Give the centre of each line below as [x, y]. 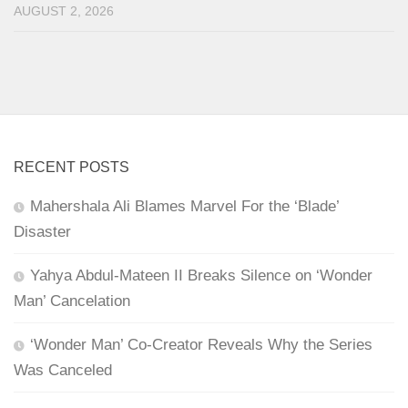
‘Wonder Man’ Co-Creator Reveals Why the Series [201, 344]
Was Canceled [63, 370]
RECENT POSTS [71, 167]
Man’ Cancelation [72, 301]
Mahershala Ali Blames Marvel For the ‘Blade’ [184, 206]
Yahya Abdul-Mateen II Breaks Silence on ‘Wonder [201, 275]
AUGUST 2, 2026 [64, 11]
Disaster [42, 231]
